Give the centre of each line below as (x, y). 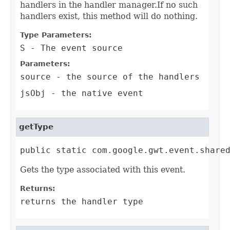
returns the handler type (82, 202)
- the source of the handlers (125, 77)
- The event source (74, 48)
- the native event (94, 93)
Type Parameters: (56, 35)
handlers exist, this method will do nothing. (109, 16)
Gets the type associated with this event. (103, 170)
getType (36, 127)
